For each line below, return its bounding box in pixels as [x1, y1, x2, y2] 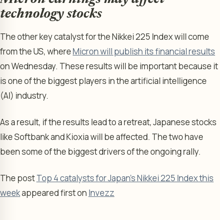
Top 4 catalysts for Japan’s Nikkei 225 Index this [36, 172, 214, 184]
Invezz [88, 187, 114, 198]
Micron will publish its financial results [73, 45, 215, 57]
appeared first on [20, 187, 88, 198]
